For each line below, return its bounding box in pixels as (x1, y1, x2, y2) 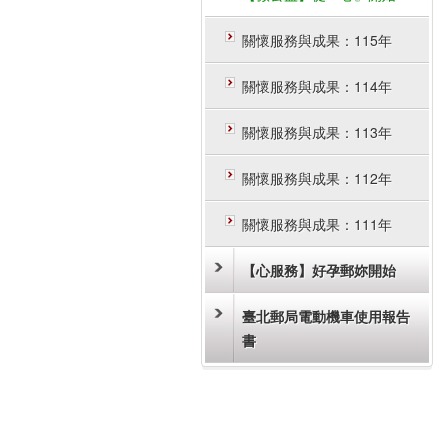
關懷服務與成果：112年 (242, 168, 392, 188)
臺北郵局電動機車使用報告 (242, 306, 410, 326)
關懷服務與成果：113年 (242, 122, 392, 142)
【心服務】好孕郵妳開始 (242, 260, 396, 280)
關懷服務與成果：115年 (242, 30, 392, 50)
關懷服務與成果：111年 (242, 214, 392, 234)
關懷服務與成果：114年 (242, 76, 392, 96)
